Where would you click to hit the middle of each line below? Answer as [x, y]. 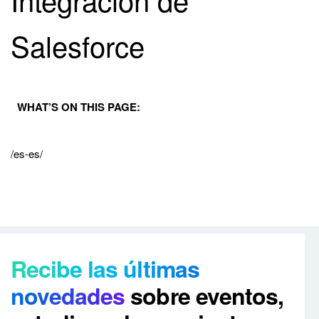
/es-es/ [27, 153]
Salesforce [78, 45]
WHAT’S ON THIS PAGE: [79, 107]
